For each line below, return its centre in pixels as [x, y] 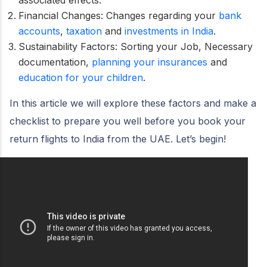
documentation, [55, 62]
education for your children [81, 77]
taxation [84, 31]
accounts [39, 31]
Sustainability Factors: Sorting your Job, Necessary [136, 46]
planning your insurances [150, 62]
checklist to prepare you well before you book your [128, 121]
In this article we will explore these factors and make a [133, 103]
